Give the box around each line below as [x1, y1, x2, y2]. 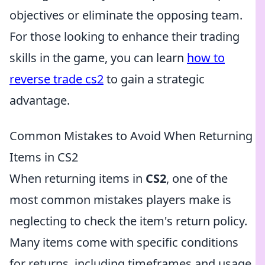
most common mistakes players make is [9, 192, 231, 208]
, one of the [166, 170, 228, 186]
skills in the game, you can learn [9, 50, 187, 66]
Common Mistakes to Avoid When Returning [9, 128, 253, 144]
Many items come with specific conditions [9, 234, 238, 250]
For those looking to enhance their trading [9, 28, 240, 44]
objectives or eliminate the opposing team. [9, 7, 243, 23]
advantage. [9, 92, 70, 108]
